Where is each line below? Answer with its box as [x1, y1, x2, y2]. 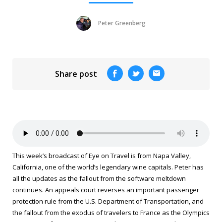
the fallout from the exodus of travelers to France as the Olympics [12, 208, 210, 217]
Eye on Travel [89, 151, 129, 160]
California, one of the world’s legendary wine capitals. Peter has [12, 163, 204, 171]
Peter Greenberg [98, 19, 146, 27]
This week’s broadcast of [12, 151, 89, 160]
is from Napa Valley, [129, 151, 191, 160]
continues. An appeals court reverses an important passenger [12, 185, 199, 194]
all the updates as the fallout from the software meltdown [12, 174, 186, 183]
